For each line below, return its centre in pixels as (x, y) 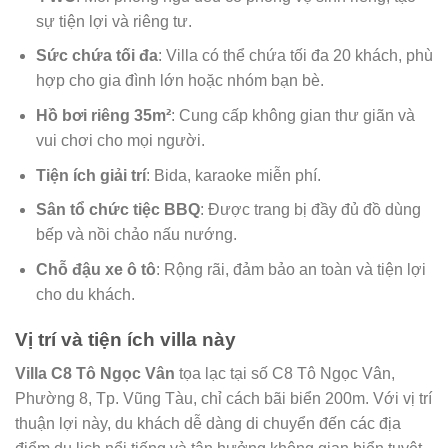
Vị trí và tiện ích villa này (125, 339)
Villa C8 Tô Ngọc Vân (95, 374)
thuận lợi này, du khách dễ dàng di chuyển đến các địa (208, 424)
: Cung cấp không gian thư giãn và (292, 116)
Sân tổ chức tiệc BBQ (117, 210)
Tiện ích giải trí (90, 175)
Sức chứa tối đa (96, 56)
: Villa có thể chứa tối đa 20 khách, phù (295, 56)
